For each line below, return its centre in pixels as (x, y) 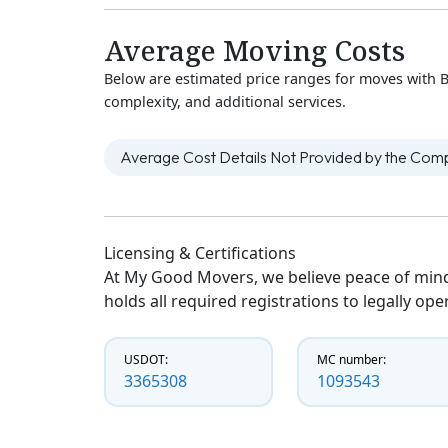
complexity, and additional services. (225, 102)
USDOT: (146, 360)
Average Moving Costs (254, 50)
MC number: (352, 360)
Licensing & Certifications (200, 253)
